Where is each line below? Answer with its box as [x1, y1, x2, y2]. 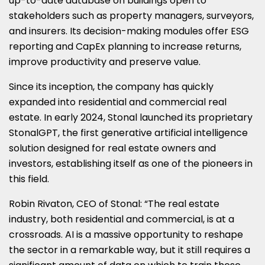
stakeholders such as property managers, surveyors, [9, 8, 254, 22]
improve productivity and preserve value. [9, 54, 201, 69]
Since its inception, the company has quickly [9, 79, 214, 93]
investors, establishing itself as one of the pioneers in [9, 156, 253, 170]
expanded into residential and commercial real [9, 95, 227, 109]
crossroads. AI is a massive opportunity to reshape [9, 227, 243, 241]
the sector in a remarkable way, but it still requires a [9, 243, 250, 257]
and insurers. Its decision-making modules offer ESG [9, 24, 249, 38]
